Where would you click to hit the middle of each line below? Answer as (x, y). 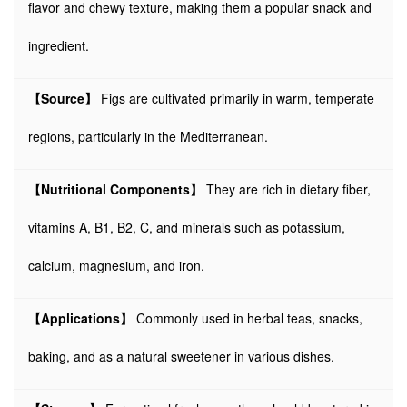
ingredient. (59, 45)
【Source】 (63, 98)
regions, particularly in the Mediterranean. (148, 136)
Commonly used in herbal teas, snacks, (248, 318)
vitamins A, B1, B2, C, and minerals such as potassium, (187, 227)
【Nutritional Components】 (115, 189)
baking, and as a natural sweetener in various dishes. (181, 356)
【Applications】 (80, 318)
